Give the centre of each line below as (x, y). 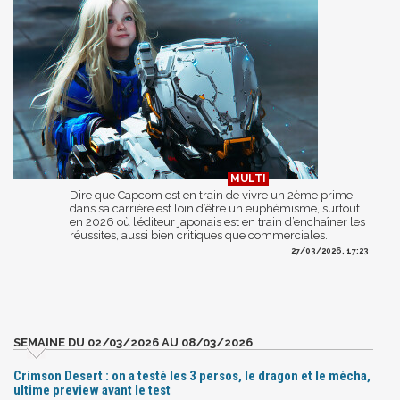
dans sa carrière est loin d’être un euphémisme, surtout (215, 208)
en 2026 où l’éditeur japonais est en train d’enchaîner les (217, 221)
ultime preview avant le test (92, 390)
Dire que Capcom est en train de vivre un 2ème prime (211, 195)
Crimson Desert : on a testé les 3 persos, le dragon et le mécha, (192, 375)
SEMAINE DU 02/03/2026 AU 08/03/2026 (133, 342)
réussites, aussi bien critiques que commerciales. (199, 235)
